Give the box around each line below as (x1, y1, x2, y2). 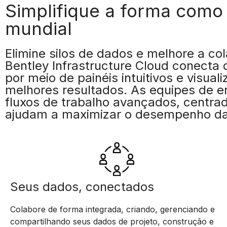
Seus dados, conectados (10, 179, 154, 194)
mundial (5, 18, 72, 39)
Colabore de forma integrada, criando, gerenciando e (10, 204, 215, 214)
